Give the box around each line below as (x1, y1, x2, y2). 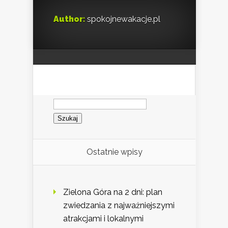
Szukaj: (53, 94, 79, 104)
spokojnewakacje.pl (85, 14, 160, 24)
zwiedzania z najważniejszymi (63, 200, 175, 210)
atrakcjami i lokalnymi (63, 213, 144, 223)
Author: (53, 14, 85, 24)
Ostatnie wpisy (86, 147, 142, 157)
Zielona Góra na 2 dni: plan (63, 187, 162, 197)
